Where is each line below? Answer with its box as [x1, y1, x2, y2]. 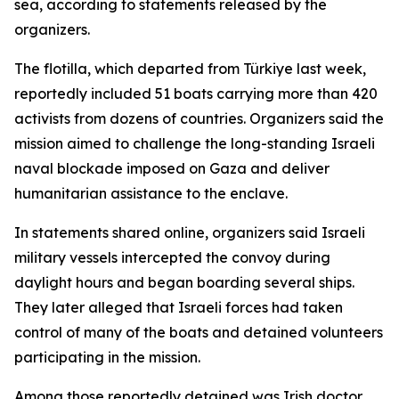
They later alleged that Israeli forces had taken [14, 298, 343, 316]
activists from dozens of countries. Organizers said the [14, 110, 384, 127]
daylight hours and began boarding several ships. [14, 273, 354, 291]
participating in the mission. [14, 348, 200, 366]
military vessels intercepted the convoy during [14, 248, 330, 266]
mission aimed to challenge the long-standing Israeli [14, 134, 375, 152]
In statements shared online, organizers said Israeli [14, 224, 365, 241]
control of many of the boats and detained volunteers [14, 323, 383, 341]
